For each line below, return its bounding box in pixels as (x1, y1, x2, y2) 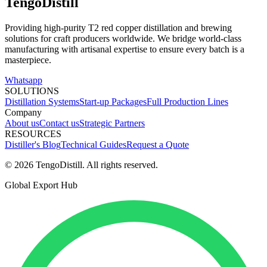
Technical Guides (61, 139, 126, 150)
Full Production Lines (147, 96, 228, 107)
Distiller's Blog (5, 139, 61, 150)
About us (5, 117, 39, 128)
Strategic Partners (79, 117, 145, 128)
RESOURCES (5, 128, 61, 139)
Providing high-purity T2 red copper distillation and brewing (5, 22, 232, 33)
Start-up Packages (79, 96, 147, 107)
